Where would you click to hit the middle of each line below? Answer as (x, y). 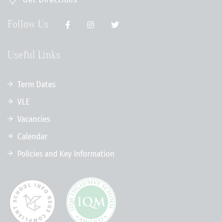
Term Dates (36, 84)
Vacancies (34, 119)
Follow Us (28, 24)
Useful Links (34, 55)
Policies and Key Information (66, 154)
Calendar (32, 137)
